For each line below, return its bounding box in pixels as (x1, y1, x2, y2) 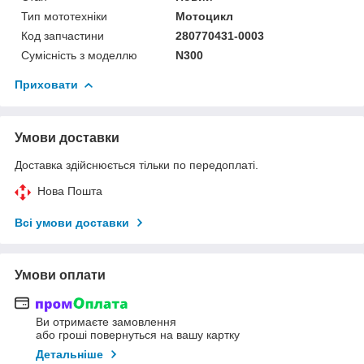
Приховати (15, 77, 78, 91)
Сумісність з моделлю (21, 48, 137, 62)
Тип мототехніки (21, 9, 107, 23)
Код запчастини (21, 28, 104, 42)
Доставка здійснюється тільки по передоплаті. (15, 158, 258, 171)
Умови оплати (15, 267, 106, 282)
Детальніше (36, 348, 103, 362)
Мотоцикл (175, 9, 234, 23)
